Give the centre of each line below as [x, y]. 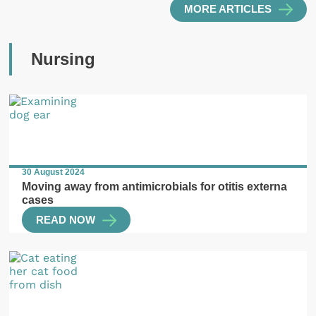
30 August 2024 [54, 172]
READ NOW [66, 220]
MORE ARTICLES [227, 10]
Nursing [63, 59]
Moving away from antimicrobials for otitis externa [155, 187]
